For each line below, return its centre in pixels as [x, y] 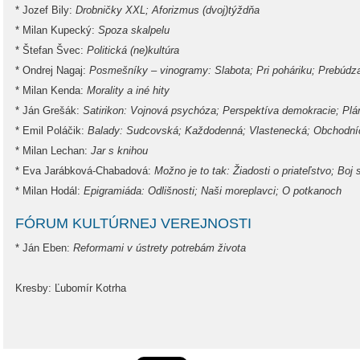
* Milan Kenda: [51, 90]
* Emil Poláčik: [51, 131]
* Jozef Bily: [45, 10]
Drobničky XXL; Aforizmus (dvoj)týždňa [168, 10]
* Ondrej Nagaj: [52, 70]
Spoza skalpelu [134, 30]
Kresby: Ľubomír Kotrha [71, 288]
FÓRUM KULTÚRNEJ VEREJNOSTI [133, 223]
